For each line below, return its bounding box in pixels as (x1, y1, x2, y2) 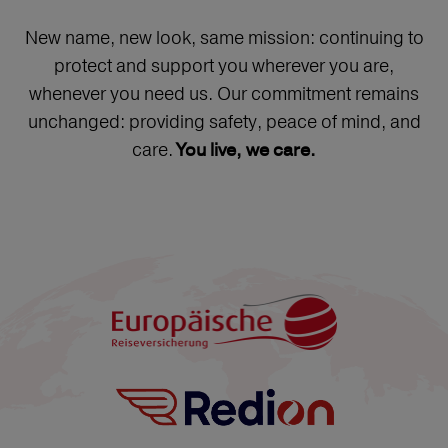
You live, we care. (177, 139, 316, 162)
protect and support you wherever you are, (54, 54, 394, 77)
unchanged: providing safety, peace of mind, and (27, 110, 421, 133)
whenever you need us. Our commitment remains (29, 82, 419, 105)
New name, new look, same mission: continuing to (24, 26, 424, 49)
